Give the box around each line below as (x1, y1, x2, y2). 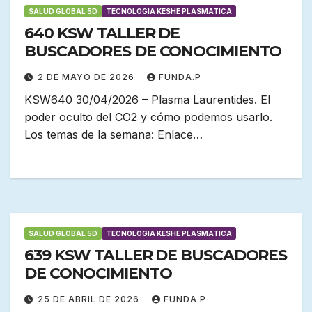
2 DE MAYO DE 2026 (38, 72, 137, 83)
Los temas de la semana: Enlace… (24, 127, 203, 142)
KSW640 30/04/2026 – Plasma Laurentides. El (24, 93, 270, 107)
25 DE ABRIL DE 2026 (38, 294, 142, 305)
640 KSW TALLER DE (24, 24, 180, 43)
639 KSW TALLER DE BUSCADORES (24, 246, 288, 265)
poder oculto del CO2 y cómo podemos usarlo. (24, 110, 272, 125)
